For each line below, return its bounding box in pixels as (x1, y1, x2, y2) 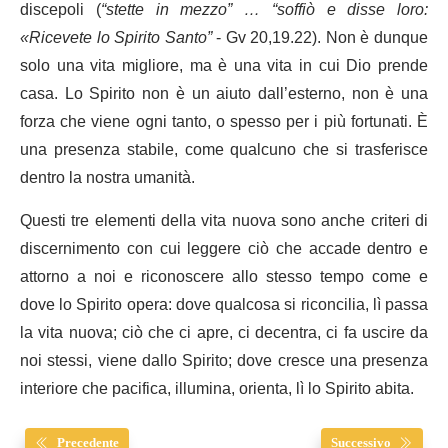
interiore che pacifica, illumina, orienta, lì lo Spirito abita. (20, 371, 414, 406)
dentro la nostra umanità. (20, 160, 195, 195)
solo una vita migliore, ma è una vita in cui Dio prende (20, 48, 428, 83)
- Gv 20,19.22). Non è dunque (211, 20, 429, 55)
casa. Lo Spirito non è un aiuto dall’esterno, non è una (20, 76, 428, 111)
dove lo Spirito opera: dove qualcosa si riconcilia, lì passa (20, 287, 428, 322)
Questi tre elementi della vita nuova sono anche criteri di (20, 203, 428, 238)
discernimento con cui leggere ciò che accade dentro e (20, 231, 428, 266)
